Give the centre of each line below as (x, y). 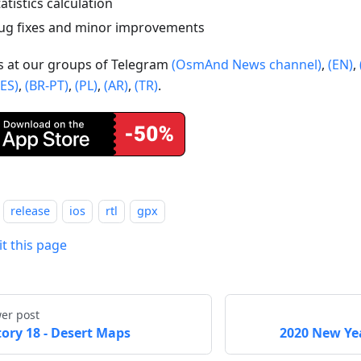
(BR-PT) (47, 85)
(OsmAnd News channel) (247, 64)
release (30, 211)
